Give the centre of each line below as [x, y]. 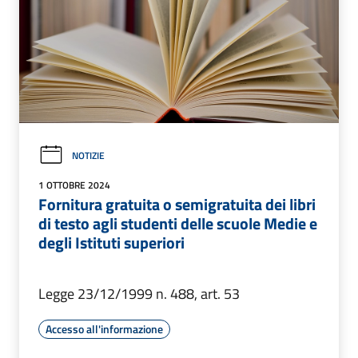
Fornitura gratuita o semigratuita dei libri [177, 205]
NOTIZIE [88, 156]
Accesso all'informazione [104, 329]
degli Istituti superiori [111, 243]
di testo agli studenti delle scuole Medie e [178, 224]
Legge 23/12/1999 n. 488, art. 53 [139, 294]
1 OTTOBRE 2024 [74, 185]
